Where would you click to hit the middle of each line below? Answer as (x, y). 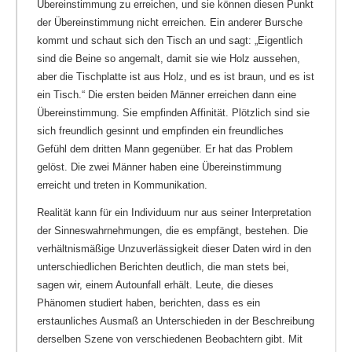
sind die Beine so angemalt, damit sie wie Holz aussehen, (169, 58)
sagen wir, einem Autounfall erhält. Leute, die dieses (155, 284)
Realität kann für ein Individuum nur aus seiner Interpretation (174, 212)
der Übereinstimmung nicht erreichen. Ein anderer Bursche (170, 22)
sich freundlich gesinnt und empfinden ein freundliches (160, 130)
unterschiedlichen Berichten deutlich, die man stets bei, (163, 266)
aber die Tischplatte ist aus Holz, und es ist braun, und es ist (176, 76)
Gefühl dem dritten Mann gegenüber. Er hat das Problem (165, 148)
